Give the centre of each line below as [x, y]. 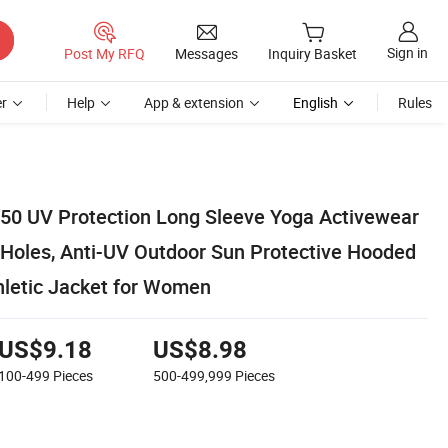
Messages [206, 53]
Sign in [407, 53]
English [315, 102]
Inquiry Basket [312, 54]
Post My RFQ [104, 53]
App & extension [194, 102]
